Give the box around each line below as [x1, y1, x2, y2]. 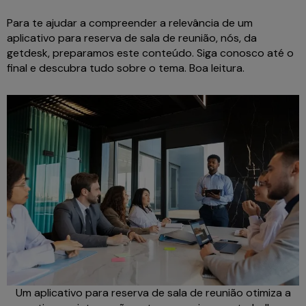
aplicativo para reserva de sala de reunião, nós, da [7, 31, 257, 46]
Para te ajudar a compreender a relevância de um [7, 16, 253, 31]
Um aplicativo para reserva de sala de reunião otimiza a [15, 286, 291, 301]
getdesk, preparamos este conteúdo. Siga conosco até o [7, 46, 294, 61]
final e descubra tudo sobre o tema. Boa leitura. [7, 61, 250, 76]
